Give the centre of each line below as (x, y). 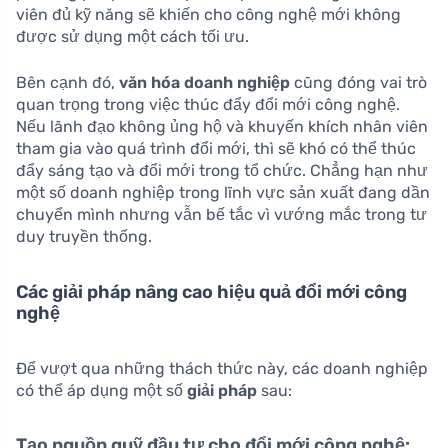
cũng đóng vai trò (358, 82)
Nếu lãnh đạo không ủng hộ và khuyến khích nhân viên (222, 126)
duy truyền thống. (84, 236)
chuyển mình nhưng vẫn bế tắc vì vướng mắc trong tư (221, 214)
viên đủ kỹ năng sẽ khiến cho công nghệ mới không (208, 14)
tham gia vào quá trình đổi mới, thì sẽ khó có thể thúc (216, 148)
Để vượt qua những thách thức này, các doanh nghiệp (222, 368)
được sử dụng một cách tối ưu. (132, 36)
